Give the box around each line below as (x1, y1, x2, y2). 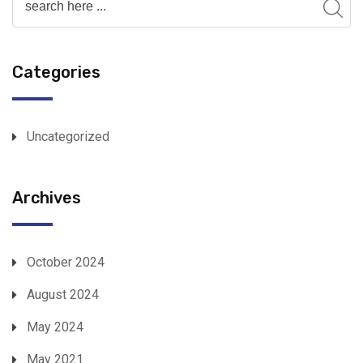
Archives (12, 188, 81, 208)
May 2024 (27, 319, 83, 335)
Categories (12, 62, 100, 83)
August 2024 (27, 287, 99, 303)
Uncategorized (27, 129, 109, 145)
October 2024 (27, 254, 105, 271)
